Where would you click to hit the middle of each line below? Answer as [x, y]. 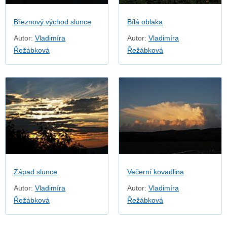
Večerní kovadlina [156, 172]
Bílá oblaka [145, 22]
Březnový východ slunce [52, 22]
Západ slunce [35, 172]
